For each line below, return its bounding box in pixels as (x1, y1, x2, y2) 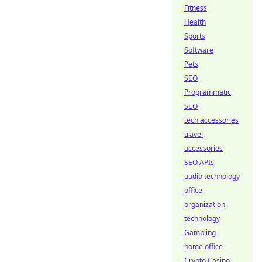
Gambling (184, 227, 216, 237)
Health (184, 17, 206, 27)
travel (184, 129, 203, 139)
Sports (184, 31, 205, 41)
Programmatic (184, 87, 231, 97)
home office (184, 242, 223, 251)
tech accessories (184, 115, 239, 125)
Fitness (184, 3, 207, 13)
